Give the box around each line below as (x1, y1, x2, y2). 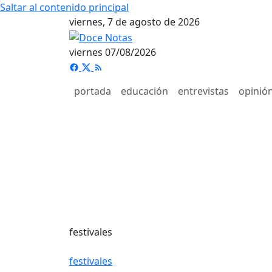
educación (121, 84, 168, 98)
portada (74, 84, 111, 98)
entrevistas (178, 84, 229, 98)
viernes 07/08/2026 (69, 45, 156, 59)
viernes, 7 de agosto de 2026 (69, 15, 200, 29)
